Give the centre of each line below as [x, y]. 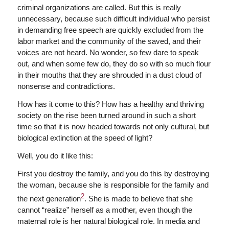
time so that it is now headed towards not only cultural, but [113, 127]
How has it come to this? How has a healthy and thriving [110, 104]
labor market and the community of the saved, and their [109, 41]
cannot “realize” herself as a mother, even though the [105, 210]
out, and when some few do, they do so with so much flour [114, 64]
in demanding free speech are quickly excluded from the [110, 30]
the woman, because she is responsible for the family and [113, 185]
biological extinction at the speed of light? [85, 138]
